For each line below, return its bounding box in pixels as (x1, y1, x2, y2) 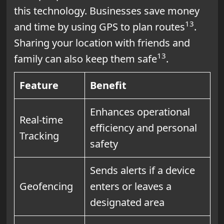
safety (89, 136, 118, 150)
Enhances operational (89, 104, 190, 118)
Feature (19, 78, 58, 92)
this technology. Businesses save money (13, 3, 199, 17)
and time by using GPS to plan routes (13, 19, 185, 33)
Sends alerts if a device (89, 163, 195, 177)
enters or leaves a (89, 179, 171, 193)
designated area (89, 195, 164, 209)
